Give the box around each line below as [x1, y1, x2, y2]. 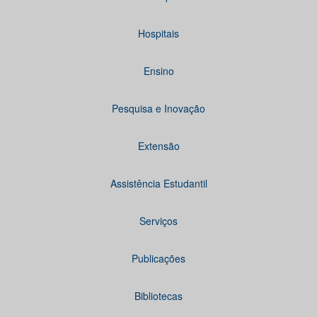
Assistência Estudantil [110, 176, 207, 190]
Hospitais [138, 26, 179, 40]
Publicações [132, 251, 185, 265]
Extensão [137, 139, 180, 153]
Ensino [143, 64, 174, 78]
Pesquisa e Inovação [112, 101, 205, 115]
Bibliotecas [134, 289, 183, 303]
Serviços [139, 214, 178, 228]
